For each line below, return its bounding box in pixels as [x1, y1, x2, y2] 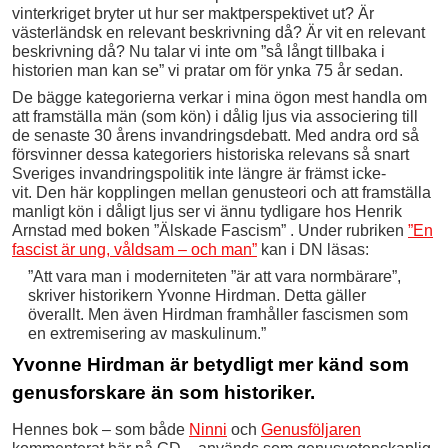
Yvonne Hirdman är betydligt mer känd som [12, 353, 409, 375]
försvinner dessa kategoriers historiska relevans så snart [12, 145, 409, 163]
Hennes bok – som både [12, 420, 189, 438]
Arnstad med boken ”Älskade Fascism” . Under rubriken [12, 221, 408, 239]
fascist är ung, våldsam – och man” [12, 240, 257, 258]
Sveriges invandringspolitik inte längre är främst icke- [12, 164, 386, 182]
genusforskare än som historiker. [12, 381, 315, 403]
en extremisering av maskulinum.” [27, 324, 266, 342]
